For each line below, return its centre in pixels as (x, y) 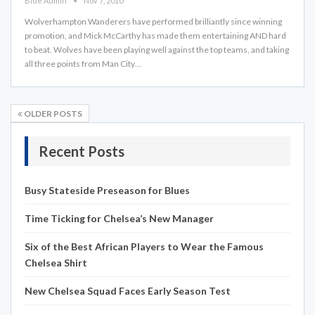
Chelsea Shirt (56, 262)
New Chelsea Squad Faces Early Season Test (128, 290)
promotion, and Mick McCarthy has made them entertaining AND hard (155, 35)
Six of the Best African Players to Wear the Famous (144, 246)
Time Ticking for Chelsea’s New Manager (119, 218)
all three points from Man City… (83, 63)
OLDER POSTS (52, 113)
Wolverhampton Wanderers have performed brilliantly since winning (153, 21)
